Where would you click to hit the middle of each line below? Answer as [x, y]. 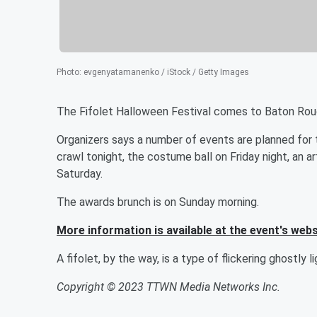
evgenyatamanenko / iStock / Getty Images [166, 72]
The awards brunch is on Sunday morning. [158, 202]
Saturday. [80, 173]
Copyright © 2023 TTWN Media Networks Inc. [168, 287]
